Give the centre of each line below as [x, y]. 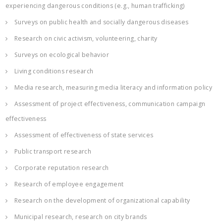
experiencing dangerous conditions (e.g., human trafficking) [95, 6]
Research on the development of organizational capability [99, 200]
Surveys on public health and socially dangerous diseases [98, 22]
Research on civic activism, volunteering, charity [83, 38]
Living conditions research [51, 71]
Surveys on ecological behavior [58, 55]
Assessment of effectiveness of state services [81, 135]
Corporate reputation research [58, 168]
